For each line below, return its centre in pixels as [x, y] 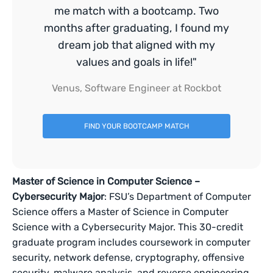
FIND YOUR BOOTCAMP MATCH [136, 126]
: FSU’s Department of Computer [178, 197]
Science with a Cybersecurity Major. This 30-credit [128, 227]
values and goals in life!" [136, 62]
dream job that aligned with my [136, 45]
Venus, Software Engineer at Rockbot [136, 88]
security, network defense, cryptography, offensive [129, 257]
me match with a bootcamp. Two [136, 11]
